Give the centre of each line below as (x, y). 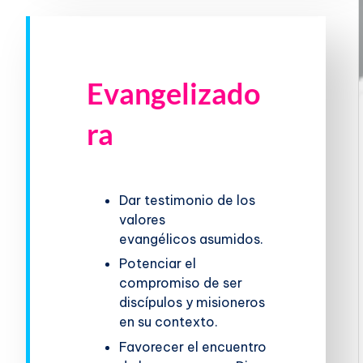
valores (143, 219)
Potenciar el (158, 264)
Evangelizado (174, 93)
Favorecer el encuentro (193, 346)
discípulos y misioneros (192, 303)
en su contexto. (169, 322)
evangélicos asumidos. (192, 239)
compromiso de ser (181, 283)
